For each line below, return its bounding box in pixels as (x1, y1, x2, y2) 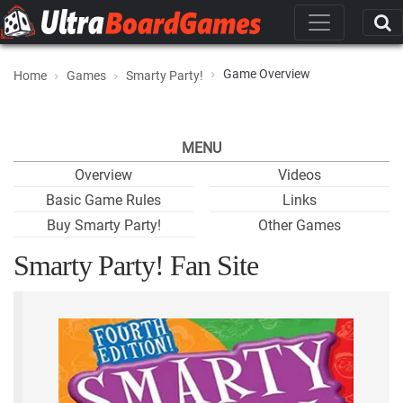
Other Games (258, 217, 341, 234)
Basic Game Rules (46, 192, 161, 209)
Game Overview (223, 67, 310, 81)
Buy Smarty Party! (46, 217, 161, 234)
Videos (278, 166, 321, 184)
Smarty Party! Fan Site (13, 249, 258, 282)
